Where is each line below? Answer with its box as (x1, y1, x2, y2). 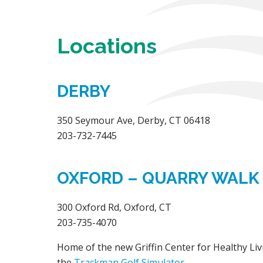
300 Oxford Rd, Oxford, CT (57, 201, 171, 214)
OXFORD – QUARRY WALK (57, 168, 259, 188)
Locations (57, 33, 157, 59)
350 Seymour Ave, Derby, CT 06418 (57, 114, 210, 127)
